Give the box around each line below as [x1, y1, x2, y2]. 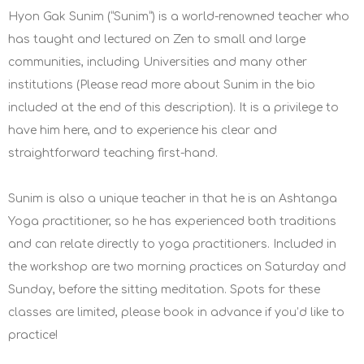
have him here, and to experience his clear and [8, 124, 277, 137]
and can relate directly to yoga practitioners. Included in [8, 238, 336, 251]
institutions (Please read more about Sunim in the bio [8, 79, 315, 92]
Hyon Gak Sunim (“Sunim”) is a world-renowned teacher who [8, 11, 349, 24]
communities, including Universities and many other [8, 56, 307, 69]
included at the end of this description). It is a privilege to [8, 102, 339, 115]
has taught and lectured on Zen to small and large [8, 33, 305, 46]
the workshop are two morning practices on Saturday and [8, 261, 346, 274]
